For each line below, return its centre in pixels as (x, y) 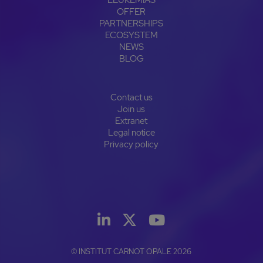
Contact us (131, 97)
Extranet (131, 121)
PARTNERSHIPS (131, 23)
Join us (131, 109)
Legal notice (131, 132)
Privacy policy (131, 144)
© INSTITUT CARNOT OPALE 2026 (131, 251)
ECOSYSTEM (131, 35)
